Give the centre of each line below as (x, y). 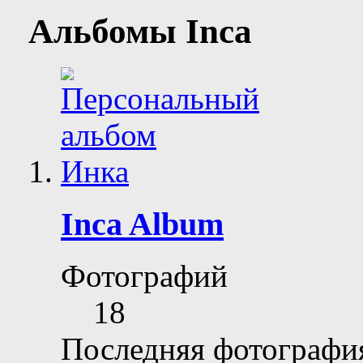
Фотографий (144, 276)
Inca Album (142, 224)
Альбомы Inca (140, 31)
